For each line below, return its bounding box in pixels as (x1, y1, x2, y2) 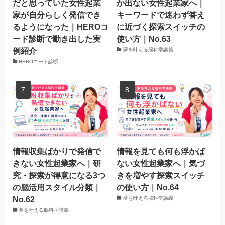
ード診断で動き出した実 (12, 34, 101, 44)
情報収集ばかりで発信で (12, 147, 101, 156)
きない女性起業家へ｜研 (12, 159, 101, 168)
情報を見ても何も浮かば (117, 147, 205, 156)
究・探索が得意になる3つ (12, 171, 105, 180)
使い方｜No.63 (117, 34, 171, 44)
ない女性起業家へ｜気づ (117, 159, 205, 168)
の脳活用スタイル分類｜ (12, 183, 101, 192)
